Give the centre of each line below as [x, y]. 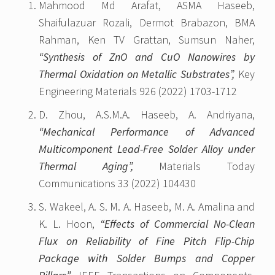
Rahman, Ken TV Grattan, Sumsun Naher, [147, 40]
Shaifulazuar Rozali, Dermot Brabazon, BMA [147, 23]
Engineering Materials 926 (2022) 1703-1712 [138, 91]
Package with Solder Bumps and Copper [147, 258]
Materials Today [194, 166]
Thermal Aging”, [86, 166]
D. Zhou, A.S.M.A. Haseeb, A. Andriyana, [147, 115]
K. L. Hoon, [69, 224]
